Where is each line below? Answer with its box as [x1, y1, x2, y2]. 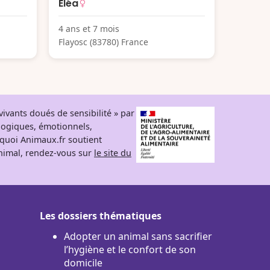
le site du [94, 146, 131, 159]
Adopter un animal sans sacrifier [64, 229, 212, 243]
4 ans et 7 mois [58, 22, 119, 34]
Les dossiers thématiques [40, 209, 162, 222]
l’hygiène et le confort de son [64, 242, 196, 256]
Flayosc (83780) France [58, 36, 148, 48]
